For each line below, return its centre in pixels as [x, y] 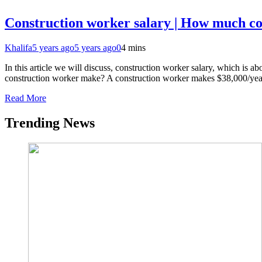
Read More [25, 98]
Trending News [50, 123]
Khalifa [18, 47]
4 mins [133, 47]
